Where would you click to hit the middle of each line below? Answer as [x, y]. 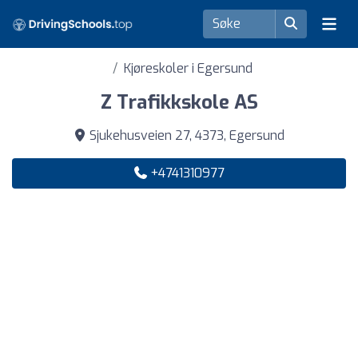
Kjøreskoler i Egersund [188, 68]
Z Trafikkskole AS [179, 102]
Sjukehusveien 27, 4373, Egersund [185, 135]
